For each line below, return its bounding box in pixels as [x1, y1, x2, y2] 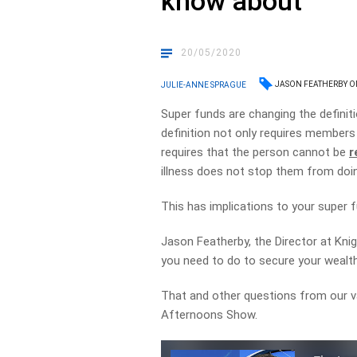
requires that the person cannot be [161, 145, 350, 159]
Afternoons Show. [161, 308, 258, 322]
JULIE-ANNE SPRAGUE [161, 80, 247, 89]
